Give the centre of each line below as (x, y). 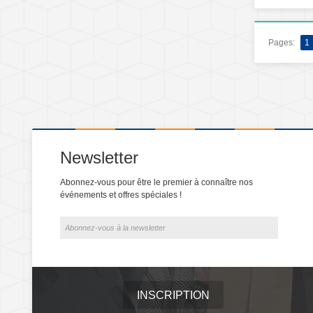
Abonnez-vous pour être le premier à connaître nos (156, 183)
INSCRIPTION (173, 296)
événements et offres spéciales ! (121, 195)
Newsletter (99, 158)
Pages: (282, 43)
